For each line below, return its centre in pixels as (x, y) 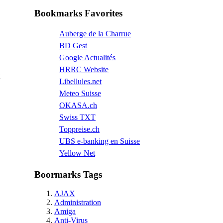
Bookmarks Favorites (78, 13)
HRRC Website (84, 69)
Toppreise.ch (79, 129)
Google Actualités (87, 57)
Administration (78, 203)
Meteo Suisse (80, 93)
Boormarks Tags (68, 174)
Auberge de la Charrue (95, 33)
